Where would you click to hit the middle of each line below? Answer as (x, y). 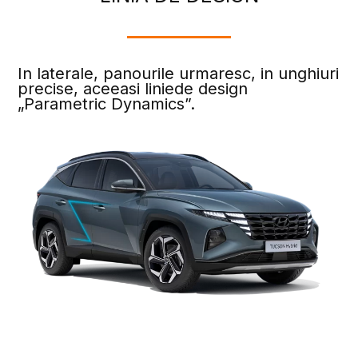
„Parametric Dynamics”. (107, 103)
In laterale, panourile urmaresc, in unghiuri (179, 73)
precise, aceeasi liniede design (133, 88)
